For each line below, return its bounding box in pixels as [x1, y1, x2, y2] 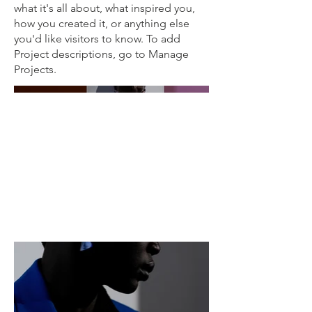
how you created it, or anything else [14, 17, 189, 30]
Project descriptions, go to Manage [14, 47, 189, 61]
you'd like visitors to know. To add [14, 32, 180, 45]
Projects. [14, 63, 56, 76]
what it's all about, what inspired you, [14, 1, 195, 15]
